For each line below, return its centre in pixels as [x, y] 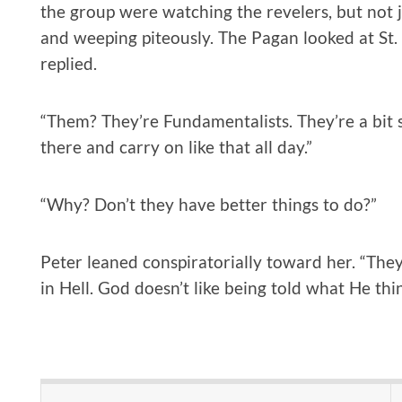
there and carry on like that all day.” [176, 146]
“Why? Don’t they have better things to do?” [209, 204]
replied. [69, 63]
